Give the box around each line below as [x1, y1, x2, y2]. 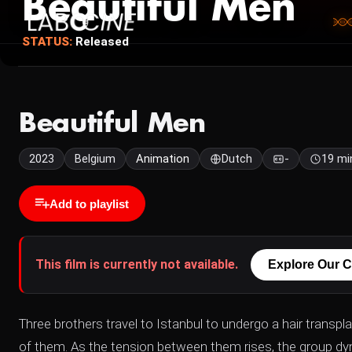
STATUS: [22, 35, 72, 49]
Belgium [75, 152, 115, 166]
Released [72, 35, 129, 49]
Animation [136, 152, 189, 166]
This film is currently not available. [35, 257, 238, 272]
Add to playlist [49, 196, 129, 211]
